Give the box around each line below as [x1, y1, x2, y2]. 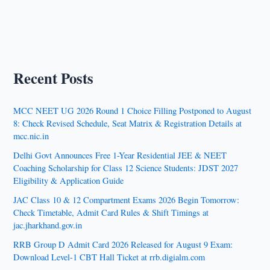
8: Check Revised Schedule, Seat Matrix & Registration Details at [13, 118, 242, 130]
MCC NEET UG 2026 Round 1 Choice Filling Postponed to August [13, 105, 252, 117]
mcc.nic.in [13, 130, 49, 142]
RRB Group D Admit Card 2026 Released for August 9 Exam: [13, 238, 233, 250]
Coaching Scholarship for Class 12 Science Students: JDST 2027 [13, 162, 239, 174]
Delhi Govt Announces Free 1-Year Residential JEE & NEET [13, 149, 227, 162]
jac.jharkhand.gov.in [13, 219, 83, 231]
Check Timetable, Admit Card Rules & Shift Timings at [13, 207, 209, 219]
